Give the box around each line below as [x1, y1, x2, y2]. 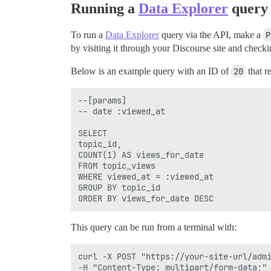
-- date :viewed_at [78, 106, 165, 117]
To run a [71, 30, 105, 41]
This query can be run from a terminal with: [71, 222, 237, 233]
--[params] [78, 95, 126, 106]
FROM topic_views [78, 160, 155, 172]
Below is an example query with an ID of [71, 66, 231, 77]
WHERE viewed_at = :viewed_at [78, 171, 214, 183]
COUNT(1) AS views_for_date [78, 149, 204, 161]
